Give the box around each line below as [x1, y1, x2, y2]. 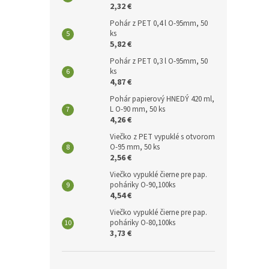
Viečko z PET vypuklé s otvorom [110, 131, 215, 142]
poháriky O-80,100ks [110, 217, 175, 228]
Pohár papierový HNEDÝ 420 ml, [110, 93, 214, 104]
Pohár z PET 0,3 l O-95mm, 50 [110, 55, 208, 67]
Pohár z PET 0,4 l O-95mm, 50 [110, 17, 208, 29]
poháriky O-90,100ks [110, 179, 175, 190]
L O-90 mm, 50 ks [110, 103, 165, 115]
